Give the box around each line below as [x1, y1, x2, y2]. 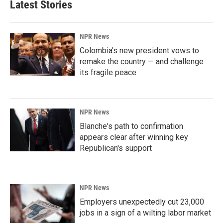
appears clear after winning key [80, 132, 188, 142]
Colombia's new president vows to [80, 45, 199, 55]
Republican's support [80, 143, 152, 153]
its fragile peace [80, 67, 136, 77]
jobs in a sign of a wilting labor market [80, 208, 211, 218]
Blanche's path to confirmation [80, 121, 183, 131]
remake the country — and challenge [80, 56, 204, 66]
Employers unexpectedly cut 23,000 [80, 197, 204, 207]
